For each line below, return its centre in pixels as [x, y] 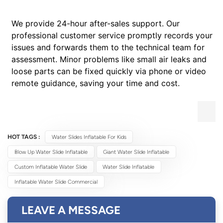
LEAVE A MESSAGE [71, 210]
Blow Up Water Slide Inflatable [51, 152]
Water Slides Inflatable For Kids [89, 137]
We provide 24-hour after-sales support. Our [96, 23]
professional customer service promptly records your [112, 35]
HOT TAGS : [24, 137]
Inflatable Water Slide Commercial [56, 181]
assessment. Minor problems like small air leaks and [109, 59]
